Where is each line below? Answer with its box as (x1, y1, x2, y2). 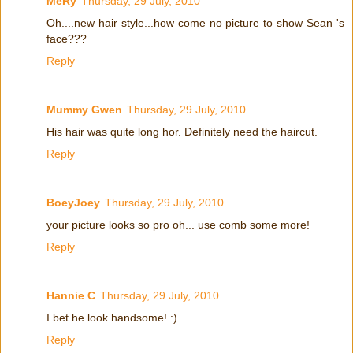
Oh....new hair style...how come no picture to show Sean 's (46, 16, 344, 29)
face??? (46, 32, 87, 45)
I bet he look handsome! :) (46, 310, 177, 324)
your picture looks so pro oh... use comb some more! (46, 217, 310, 231)
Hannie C (46, 288, 95, 302)
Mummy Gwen (46, 102, 122, 116)
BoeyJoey (46, 195, 100, 209)
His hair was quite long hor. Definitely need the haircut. (46, 124, 318, 138)
